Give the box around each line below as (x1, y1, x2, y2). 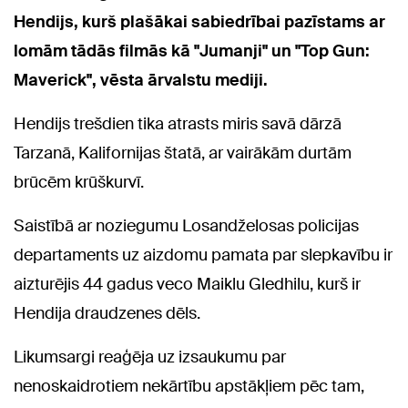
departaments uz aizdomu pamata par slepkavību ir (14, 244, 393, 267)
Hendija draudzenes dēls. (14, 302, 200, 325)
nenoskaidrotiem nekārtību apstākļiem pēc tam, (14, 375, 364, 398)
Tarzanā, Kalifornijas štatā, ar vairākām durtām (14, 142, 352, 165)
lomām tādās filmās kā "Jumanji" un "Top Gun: (14, 40, 370, 63)
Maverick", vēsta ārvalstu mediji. (14, 69, 268, 92)
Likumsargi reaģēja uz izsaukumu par (14, 346, 286, 369)
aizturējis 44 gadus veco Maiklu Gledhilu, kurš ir (14, 273, 361, 296)
